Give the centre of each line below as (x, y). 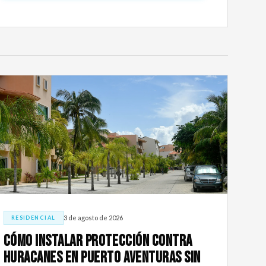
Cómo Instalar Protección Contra (98, 241)
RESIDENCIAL (33, 217)
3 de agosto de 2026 (93, 218)
